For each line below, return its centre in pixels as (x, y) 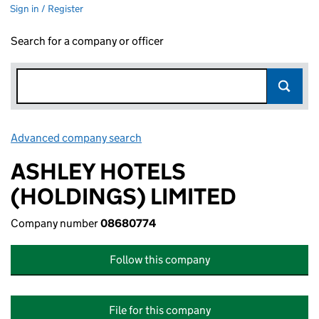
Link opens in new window (207, 138)
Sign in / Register (47, 9)
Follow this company (159, 260)
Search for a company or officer (87, 41)
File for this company (159, 310)
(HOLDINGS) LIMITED (124, 197)
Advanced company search (76, 138)
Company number (56, 223)
